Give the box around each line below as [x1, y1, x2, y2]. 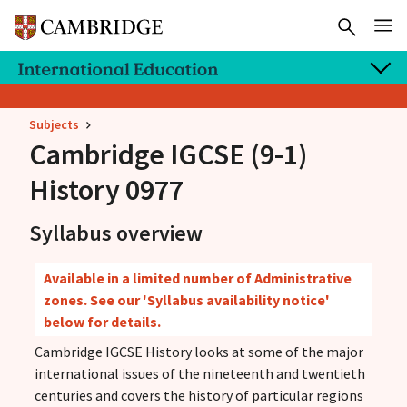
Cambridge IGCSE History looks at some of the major [34, 342, 363, 362]
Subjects [29, 115, 79, 133]
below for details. [43, 312, 161, 331]
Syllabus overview [28, 218, 203, 247]
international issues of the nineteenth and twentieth [34, 364, 365, 383]
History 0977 [28, 171, 184, 208]
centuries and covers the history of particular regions [34, 386, 363, 405]
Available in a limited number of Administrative [43, 268, 352, 287]
